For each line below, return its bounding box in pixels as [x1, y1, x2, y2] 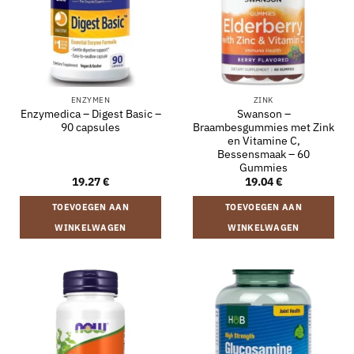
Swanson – [236, 106, 291, 121]
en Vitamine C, [227, 133, 300, 148]
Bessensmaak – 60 [217, 146, 310, 161]
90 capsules [61, 119, 120, 134]
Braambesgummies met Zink [193, 119, 334, 134]
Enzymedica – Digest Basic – [20, 106, 161, 121]
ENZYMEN [70, 95, 111, 106]
